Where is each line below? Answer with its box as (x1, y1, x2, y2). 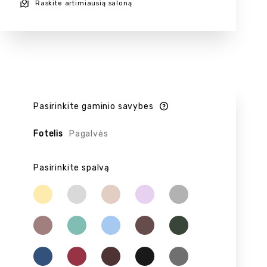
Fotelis (33, 129, 63, 139)
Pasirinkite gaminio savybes (33, 101, 154, 112)
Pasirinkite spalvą (33, 163, 110, 173)
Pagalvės (69, 129, 108, 139)
